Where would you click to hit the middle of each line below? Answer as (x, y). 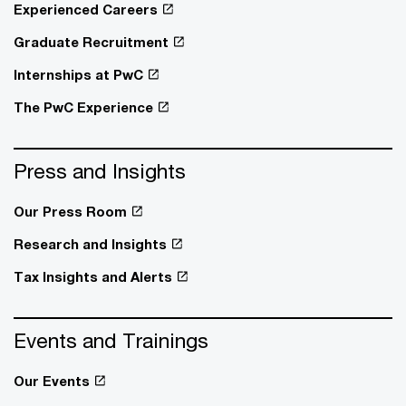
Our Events (52, 381)
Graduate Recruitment (91, 42)
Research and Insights (90, 244)
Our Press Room (70, 212)
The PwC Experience (83, 107)
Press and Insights (100, 171)
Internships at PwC (78, 75)
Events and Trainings (111, 341)
